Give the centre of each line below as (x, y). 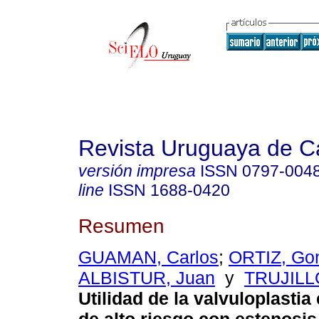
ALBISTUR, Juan (147, 278)
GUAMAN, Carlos (148, 257)
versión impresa (137, 171)
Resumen (121, 225)
